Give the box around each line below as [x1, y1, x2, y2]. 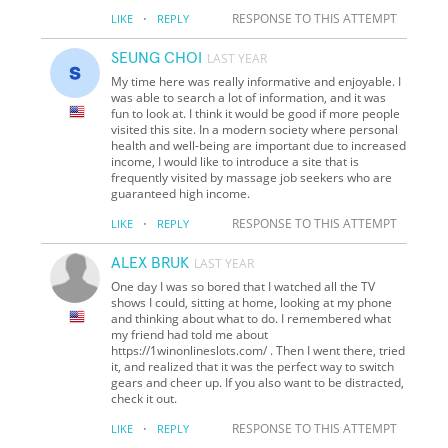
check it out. [111, 389, 178, 407]
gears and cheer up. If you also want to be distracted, [111, 373, 405, 391]
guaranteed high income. [111, 184, 251, 202]
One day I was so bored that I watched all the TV [111, 277, 376, 295]
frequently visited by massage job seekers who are [111, 168, 393, 186]
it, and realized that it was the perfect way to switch [111, 357, 395, 375]
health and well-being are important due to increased [111, 136, 407, 154]
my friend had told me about [111, 325, 269, 343]
